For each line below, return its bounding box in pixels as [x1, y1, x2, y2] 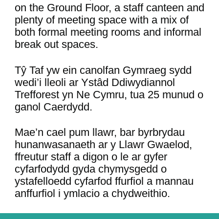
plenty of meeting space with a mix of [15, 14, 189, 26]
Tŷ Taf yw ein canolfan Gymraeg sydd [15, 64, 192, 76]
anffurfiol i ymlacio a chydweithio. [15, 187, 170, 200]
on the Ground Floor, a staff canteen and [15, 1, 204, 14]
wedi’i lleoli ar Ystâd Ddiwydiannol [15, 76, 175, 88]
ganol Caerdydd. [15, 100, 92, 113]
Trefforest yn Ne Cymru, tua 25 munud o [15, 88, 203, 101]
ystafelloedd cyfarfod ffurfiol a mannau [15, 175, 194, 188]
